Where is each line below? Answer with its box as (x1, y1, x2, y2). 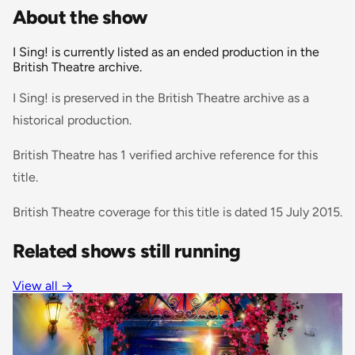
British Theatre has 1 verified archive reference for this (13, 147, 318, 162)
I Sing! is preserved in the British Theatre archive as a (13, 90, 309, 105)
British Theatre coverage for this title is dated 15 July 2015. (13, 204, 342, 219)
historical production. (13, 112, 132, 128)
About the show (13, 5, 148, 29)
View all (13, 278, 61, 294)
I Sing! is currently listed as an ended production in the (13, 44, 319, 59)
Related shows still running (13, 239, 241, 262)
